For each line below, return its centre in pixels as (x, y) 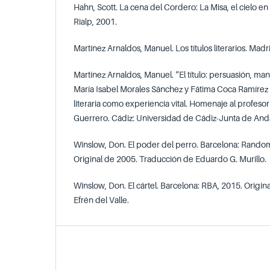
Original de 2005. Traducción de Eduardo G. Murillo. (170, 159)
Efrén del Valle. (101, 199)
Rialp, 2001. (95, 21)
